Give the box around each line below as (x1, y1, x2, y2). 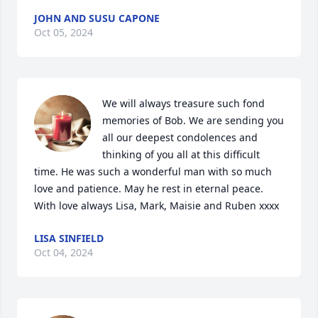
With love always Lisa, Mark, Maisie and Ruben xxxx (34, 199, 279, 212)
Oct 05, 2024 (34, 26, 93, 39)
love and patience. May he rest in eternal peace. (34, 182, 263, 195)
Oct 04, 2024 (34, 246, 93, 259)
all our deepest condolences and (102, 131, 258, 144)
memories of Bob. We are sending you (102, 114, 284, 127)
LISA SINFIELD (34, 231, 104, 245)
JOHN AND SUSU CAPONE (34, 11, 160, 25)
